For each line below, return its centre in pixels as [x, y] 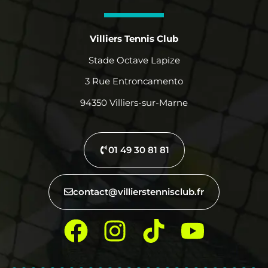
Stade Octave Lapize [134, 60]
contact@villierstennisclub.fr [138, 191]
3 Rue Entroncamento [134, 81]
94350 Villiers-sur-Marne [134, 102]
